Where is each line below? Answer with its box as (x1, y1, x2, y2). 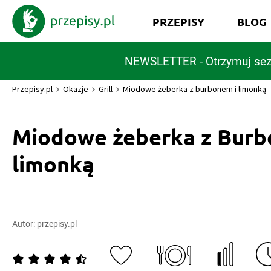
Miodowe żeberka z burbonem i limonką (123, 83, 266, 94)
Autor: (12, 219, 37, 229)
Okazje (63, 83, 88, 94)
